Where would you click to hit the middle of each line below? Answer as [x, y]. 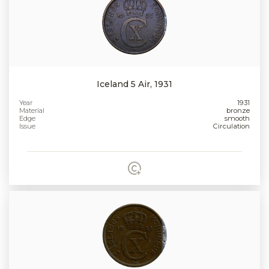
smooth [237, 119]
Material [32, 111]
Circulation [231, 126]
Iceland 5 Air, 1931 [134, 84]
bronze [238, 111]
